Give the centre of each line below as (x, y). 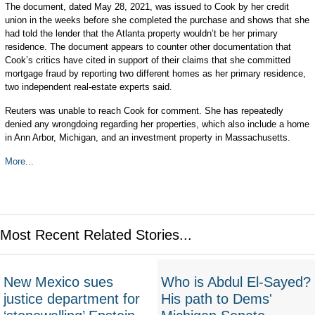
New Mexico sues (58, 282)
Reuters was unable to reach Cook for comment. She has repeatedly (144, 111)
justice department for (72, 299)
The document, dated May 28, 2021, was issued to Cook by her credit (147, 7)
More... (19, 161)
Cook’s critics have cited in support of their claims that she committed (147, 60)
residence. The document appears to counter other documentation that (148, 47)
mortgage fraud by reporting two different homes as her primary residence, (155, 73)
